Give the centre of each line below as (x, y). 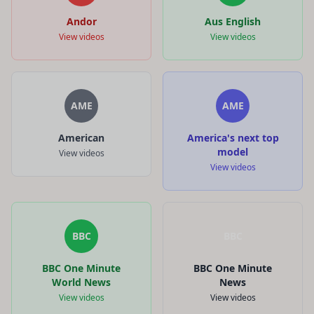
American (81, 137)
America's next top (233, 137)
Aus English (233, 21)
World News (81, 282)
